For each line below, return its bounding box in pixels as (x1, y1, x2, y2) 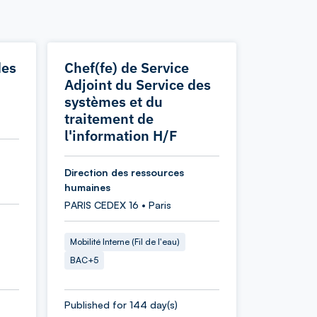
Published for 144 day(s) (64, 299, 178, 311)
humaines (64, 181, 110, 193)
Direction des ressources (64, 166, 184, 178)
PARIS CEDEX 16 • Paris (64, 199, 171, 211)
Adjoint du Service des (64, 75, 211, 94)
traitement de (64, 109, 154, 128)
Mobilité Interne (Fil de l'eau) (70, 236, 180, 247)
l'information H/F (64, 126, 178, 145)
